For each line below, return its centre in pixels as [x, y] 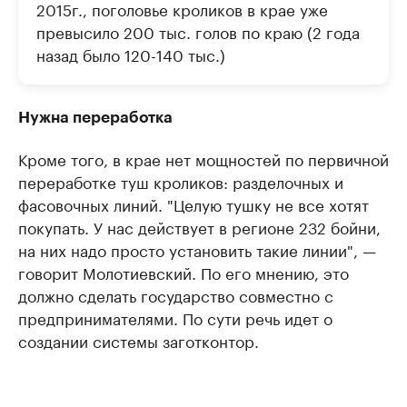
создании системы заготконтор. [139, 339]
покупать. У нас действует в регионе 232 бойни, [199, 226]
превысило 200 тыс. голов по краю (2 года [198, 30]
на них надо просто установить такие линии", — [197, 248]
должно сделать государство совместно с [176, 294]
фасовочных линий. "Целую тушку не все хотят [194, 203]
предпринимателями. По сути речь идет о [175, 317]
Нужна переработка [95, 117]
